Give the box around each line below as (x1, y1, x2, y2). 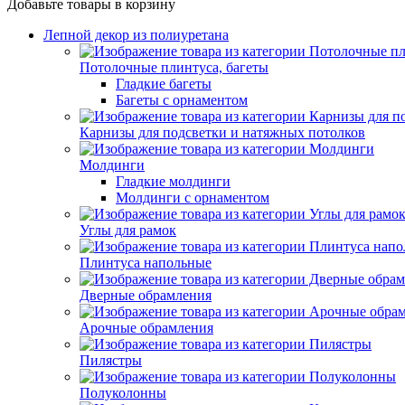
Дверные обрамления (80, 287, 212, 303)
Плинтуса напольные (80, 255, 212, 270)
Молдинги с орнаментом (116, 190, 269, 205)
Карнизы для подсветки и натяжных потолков (80, 125, 365, 140)
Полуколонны (80, 385, 166, 400)
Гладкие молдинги (116, 174, 231, 189)
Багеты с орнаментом (116, 92, 248, 108)
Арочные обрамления (80, 320, 213, 335)
